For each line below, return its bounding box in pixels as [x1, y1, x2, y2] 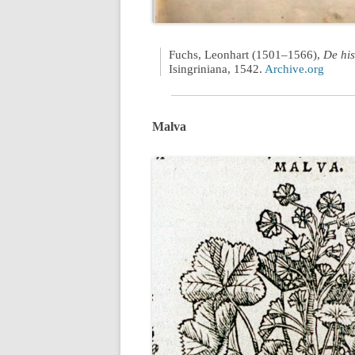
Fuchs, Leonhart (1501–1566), [169, 48, 323, 61]
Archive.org [265, 62, 324, 75]
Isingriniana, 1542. [169, 62, 265, 75]
